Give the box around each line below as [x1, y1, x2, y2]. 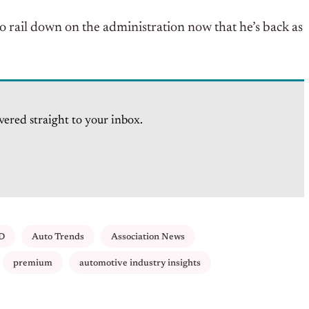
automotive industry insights [79, 259, 201, 268]
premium [13, 259, 52, 268]
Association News [111, 232, 185, 242]
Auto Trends [32, 232, 84, 242]
